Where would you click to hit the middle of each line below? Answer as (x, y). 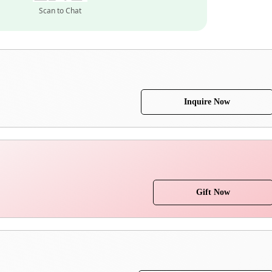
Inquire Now (207, 102)
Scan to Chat (60, 11)
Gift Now (213, 192)
